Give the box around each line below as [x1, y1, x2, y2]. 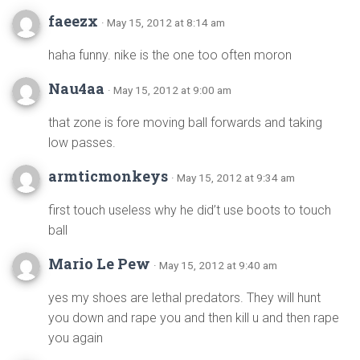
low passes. [48, 135, 116, 150]
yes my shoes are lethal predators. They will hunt [48, 290, 321, 305]
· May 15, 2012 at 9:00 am [108, 84, 231, 96]
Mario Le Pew [48, 254, 153, 273]
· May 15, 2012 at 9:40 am [153, 259, 277, 272]
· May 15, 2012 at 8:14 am [101, 16, 225, 29]
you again [48, 330, 103, 346]
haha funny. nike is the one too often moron [48, 47, 292, 63]
